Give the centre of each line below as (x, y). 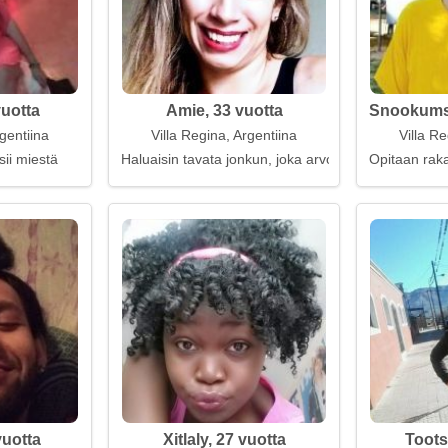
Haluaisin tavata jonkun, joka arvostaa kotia (258, 159)
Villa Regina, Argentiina (224, 135)
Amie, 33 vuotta (224, 110)
